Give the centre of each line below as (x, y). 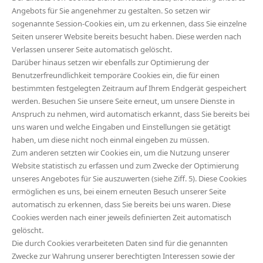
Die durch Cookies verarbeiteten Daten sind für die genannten (120, 243)
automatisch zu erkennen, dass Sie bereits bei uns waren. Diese (121, 204)
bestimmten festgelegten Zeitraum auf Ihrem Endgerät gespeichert (129, 88)
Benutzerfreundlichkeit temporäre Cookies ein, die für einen (116, 75)
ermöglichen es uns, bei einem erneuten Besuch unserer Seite (119, 191)
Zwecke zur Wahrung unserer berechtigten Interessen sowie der (123, 256)
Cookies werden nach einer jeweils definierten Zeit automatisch (122, 217)
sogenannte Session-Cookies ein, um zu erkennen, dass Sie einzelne (129, 23)
